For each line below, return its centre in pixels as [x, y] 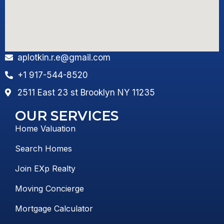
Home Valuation [45, 128]
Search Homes [43, 148]
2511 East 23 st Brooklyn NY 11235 [86, 92]
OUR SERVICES [67, 115]
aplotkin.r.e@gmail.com [64, 57]
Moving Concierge [49, 188]
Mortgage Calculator [54, 208]
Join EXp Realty [45, 168]
